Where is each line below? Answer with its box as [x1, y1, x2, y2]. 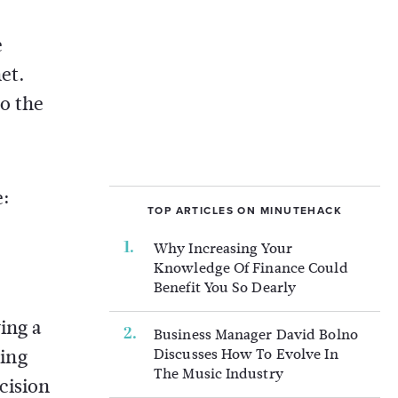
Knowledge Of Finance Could [154, 258, 348, 278]
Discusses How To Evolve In [154, 344, 338, 364]
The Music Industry [154, 363, 283, 384]
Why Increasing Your [154, 238, 292, 259]
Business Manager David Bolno [154, 324, 358, 345]
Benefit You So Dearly [154, 277, 297, 298]
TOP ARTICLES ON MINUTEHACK [147, 204, 343, 217]
